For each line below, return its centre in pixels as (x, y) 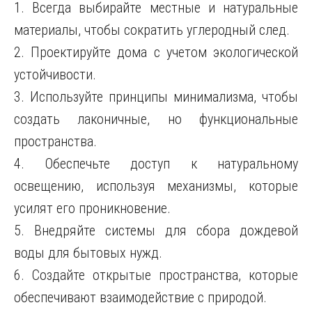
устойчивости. (55, 75)
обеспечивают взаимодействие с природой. (140, 297)
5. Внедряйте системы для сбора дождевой (156, 231)
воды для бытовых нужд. (88, 253)
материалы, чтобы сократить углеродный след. (152, 30)
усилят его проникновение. (92, 208)
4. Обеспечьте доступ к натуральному (156, 164)
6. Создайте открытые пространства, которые (156, 275)
